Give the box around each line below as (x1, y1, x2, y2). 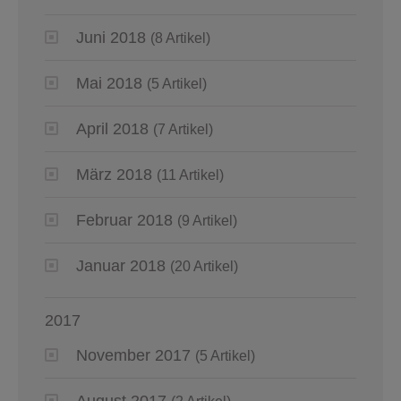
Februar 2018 (76, 211, 173, 230)
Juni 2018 (76, 29, 146, 47)
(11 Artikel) (157, 167, 224, 183)
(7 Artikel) (153, 122, 213, 138)
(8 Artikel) (150, 30, 210, 47)
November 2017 (76, 346, 191, 365)
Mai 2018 (76, 74, 142, 93)
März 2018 (76, 166, 152, 184)
